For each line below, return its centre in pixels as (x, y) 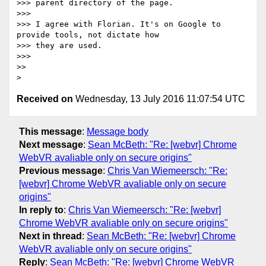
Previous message (61, 170)
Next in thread (50, 236)
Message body (118, 131)
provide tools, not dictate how (88, 35)
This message (50, 131)
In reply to (41, 210)
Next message (51, 144)
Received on (45, 99)
